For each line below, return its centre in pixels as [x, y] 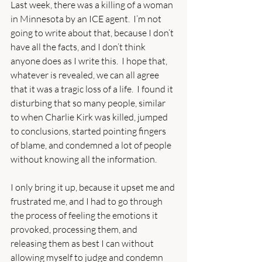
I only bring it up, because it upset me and [94, 187]
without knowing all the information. [85, 159]
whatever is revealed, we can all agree [86, 75]
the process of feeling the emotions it [85, 215]
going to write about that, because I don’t [93, 32]
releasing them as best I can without [83, 243]
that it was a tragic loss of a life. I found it [93, 89]
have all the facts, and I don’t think [79, 46]
